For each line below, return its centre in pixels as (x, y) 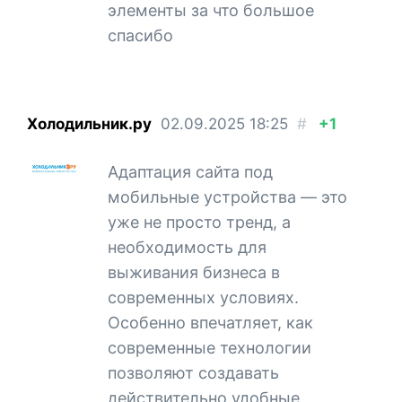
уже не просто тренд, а (199, 222)
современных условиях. (203, 297)
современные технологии (210, 347)
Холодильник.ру (89, 123)
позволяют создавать (193, 372)
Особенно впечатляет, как (210, 322)
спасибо (140, 35)
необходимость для (187, 247)
